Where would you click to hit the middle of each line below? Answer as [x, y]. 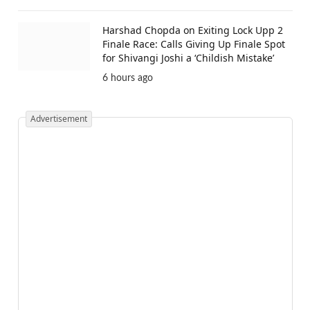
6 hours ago [128, 79]
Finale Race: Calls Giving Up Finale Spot [194, 44]
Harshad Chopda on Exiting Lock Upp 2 [193, 30]
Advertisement [59, 119]
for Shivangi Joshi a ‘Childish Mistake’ [188, 58]
